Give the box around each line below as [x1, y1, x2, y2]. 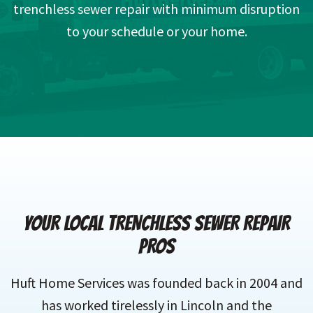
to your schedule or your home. [66, 22, 247, 41]
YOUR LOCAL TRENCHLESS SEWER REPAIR [23, 212, 290, 235]
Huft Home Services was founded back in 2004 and [10, 274, 303, 292]
